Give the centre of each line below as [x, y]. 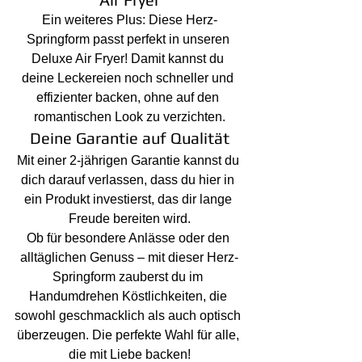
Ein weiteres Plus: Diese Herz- [129, 20]
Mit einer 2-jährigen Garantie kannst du [129, 160]
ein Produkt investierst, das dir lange [129, 199]
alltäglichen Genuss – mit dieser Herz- [129, 257]
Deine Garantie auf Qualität [129, 138]
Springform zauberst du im [129, 277]
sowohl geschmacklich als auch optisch [129, 316]
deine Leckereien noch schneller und [129, 78]
